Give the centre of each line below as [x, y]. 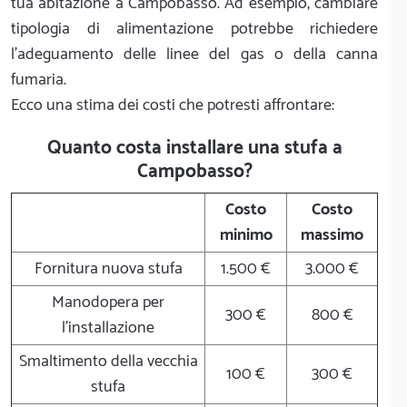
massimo [332, 235]
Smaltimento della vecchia [108, 361]
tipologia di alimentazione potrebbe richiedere [194, 29]
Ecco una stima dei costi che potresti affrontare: [173, 105]
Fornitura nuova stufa [108, 268]
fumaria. [39, 79]
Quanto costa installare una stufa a [194, 148]
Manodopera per [108, 302]
